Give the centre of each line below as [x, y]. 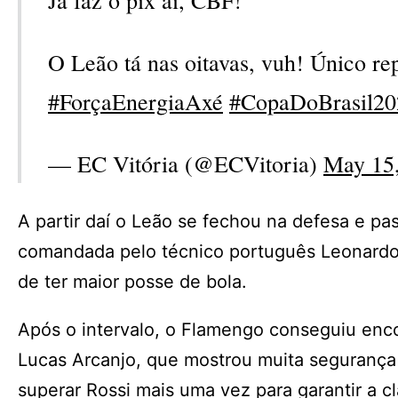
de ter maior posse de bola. [132, 282]
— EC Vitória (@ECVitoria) [186, 163]
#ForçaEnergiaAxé [135, 101]
